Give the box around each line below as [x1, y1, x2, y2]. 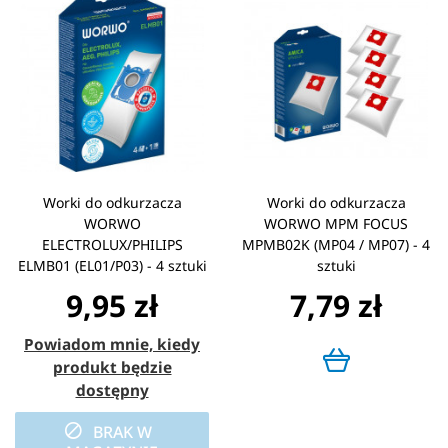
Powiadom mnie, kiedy [24, 333, 200, 355]
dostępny [75, 379, 149, 401]
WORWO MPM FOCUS [264, 213, 408, 233]
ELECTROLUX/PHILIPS [41, 234, 183, 254]
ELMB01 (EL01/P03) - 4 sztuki [17, 255, 207, 275]
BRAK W [92, 420, 152, 443]
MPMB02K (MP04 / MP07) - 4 [242, 234, 430, 254]
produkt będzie [52, 356, 172, 378]
